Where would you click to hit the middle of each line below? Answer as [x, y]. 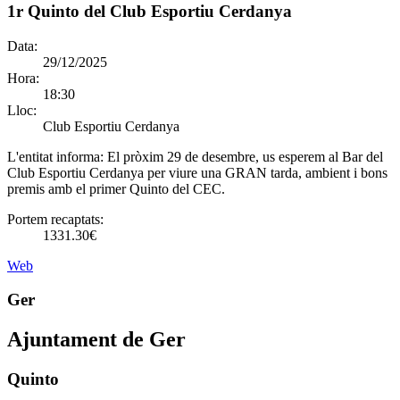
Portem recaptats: [55, 219]
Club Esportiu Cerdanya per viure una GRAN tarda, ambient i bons [197, 172]
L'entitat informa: [57, 156]
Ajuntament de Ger [96, 340]
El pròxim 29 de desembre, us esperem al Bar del [245, 156]
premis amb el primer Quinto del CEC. [116, 188]
